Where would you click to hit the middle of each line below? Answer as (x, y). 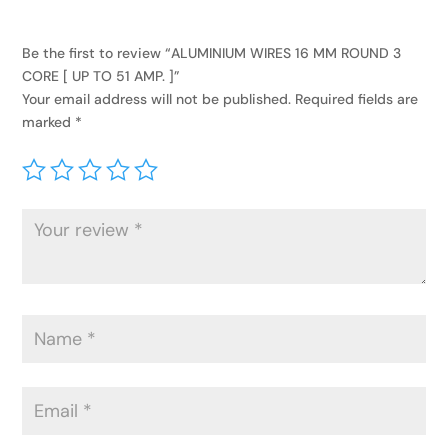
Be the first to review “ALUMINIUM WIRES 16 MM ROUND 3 (212, 52)
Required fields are (357, 98)
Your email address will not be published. (157, 98)
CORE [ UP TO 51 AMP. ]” (101, 75)
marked (49, 121)
